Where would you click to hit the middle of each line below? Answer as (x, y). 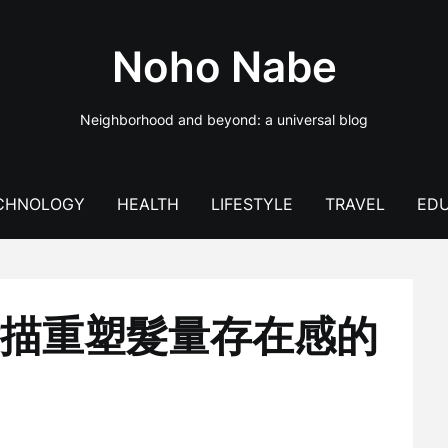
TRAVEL (354, 204)
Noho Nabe (224, 66)
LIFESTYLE (251, 204)
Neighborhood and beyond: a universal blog (224, 119)
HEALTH (147, 204)
